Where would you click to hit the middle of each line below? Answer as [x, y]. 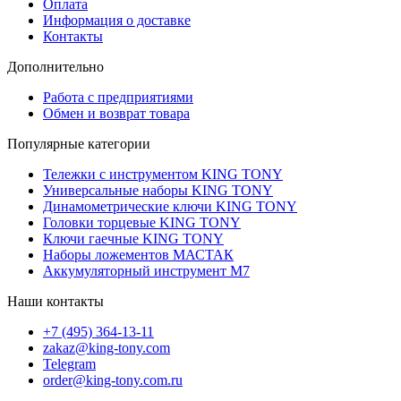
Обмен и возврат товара [116, 113]
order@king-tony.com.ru [113, 380]
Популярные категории [79, 143]
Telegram [69, 363]
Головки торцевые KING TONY [142, 222]
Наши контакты [55, 301]
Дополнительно [55, 66]
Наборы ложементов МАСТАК [138, 254]
